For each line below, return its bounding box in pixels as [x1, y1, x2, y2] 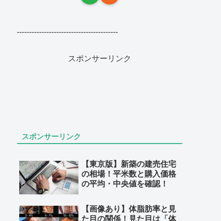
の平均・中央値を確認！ [81, 179, 168, 188]
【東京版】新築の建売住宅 [81, 159, 176, 168]
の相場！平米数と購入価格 [81, 169, 176, 178]
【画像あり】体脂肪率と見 [81, 205, 176, 214]
